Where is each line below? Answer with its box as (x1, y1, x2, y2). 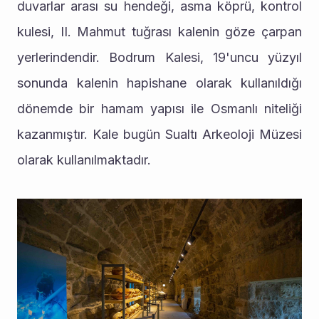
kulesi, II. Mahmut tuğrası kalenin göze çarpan (17, 24, 302, 39)
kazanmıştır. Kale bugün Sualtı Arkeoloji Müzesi (17, 127, 302, 142)
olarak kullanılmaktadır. (17, 152, 151, 167)
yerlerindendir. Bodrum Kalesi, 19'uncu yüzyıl (17, 50, 302, 65)
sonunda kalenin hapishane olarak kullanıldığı (17, 75, 302, 90)
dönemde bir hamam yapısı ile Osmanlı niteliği (17, 101, 302, 116)
